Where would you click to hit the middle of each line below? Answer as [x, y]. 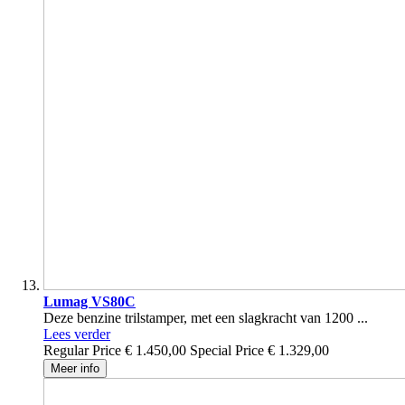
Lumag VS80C [89, 302]
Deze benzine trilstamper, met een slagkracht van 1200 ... [206, 318]
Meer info [75, 369]
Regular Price [82, 351]
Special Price [227, 351]
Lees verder [77, 334]
